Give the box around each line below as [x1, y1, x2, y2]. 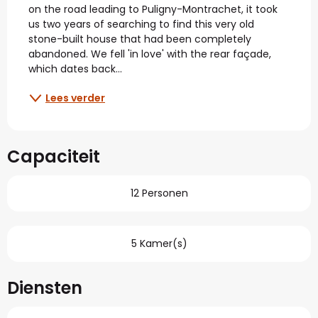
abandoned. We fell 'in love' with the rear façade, [28, 47, 271, 62]
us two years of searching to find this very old [28, 17, 254, 32]
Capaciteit [7, 145, 100, 169]
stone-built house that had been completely [28, 32, 251, 47]
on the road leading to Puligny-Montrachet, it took [28, 2, 278, 17]
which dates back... [28, 62, 122, 77]
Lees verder [45, 90, 105, 105]
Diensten [7, 276, 82, 300]
